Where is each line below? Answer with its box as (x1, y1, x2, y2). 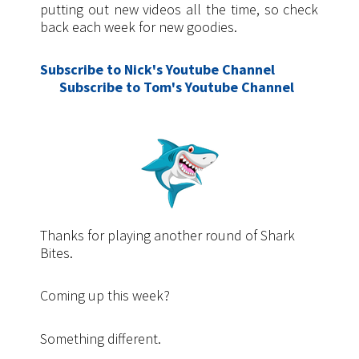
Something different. (40, 329, 161, 348)
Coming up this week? (40, 286, 170, 305)
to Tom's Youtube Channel (126, 78, 301, 97)
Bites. (40, 243, 73, 262)
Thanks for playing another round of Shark (40, 225, 295, 244)
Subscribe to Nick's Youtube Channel (40, 60, 275, 79)
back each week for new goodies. (40, 17, 237, 36)
